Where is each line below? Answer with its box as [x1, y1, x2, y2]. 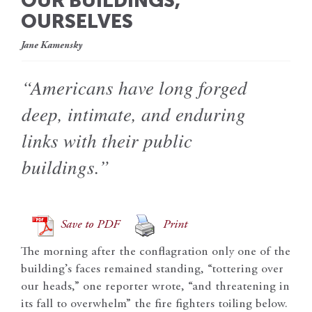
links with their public [22, 127, 192, 153]
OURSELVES [21, 9, 133, 33]
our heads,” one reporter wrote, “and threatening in [21, 280, 290, 293]
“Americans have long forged [22, 74, 247, 100]
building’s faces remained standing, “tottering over [21, 263, 283, 276]
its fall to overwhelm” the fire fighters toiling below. [21, 297, 288, 311]
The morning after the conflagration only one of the [21, 245, 290, 258]
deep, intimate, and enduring [22, 100, 246, 126]
